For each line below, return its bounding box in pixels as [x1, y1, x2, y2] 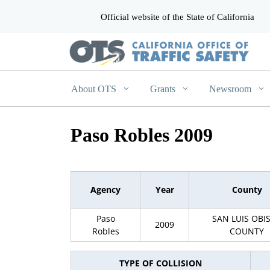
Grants [150, 83, 178, 94]
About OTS [71, 83, 119, 94]
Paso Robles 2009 [71, 124, 213, 146]
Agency [90, 184, 121, 196]
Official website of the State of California [101, 11, 254, 22]
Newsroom [209, 83, 254, 94]
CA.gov [68, 11, 95, 20]
